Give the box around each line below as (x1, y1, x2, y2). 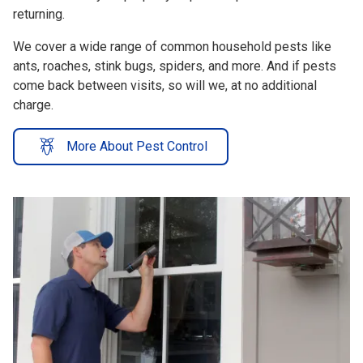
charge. (13, 81, 53, 97)
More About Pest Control (66, 122, 207, 139)
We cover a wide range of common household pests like (13, 23, 331, 39)
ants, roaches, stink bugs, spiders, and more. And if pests (13, 42, 336, 58)
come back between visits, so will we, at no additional (13, 62, 317, 78)
